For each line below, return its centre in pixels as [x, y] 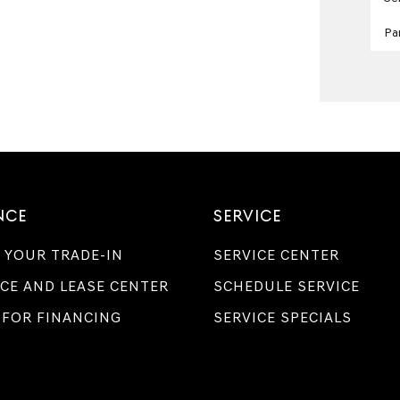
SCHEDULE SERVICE [287, 286]
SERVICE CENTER [276, 254]
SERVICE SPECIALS [283, 317]
